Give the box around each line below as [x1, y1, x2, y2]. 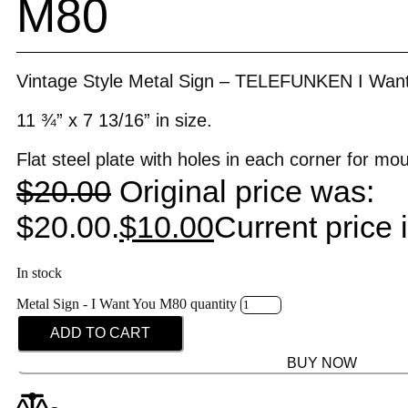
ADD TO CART [50, 324, 150, 341]
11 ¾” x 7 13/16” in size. [16, 109, 212, 130]
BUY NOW [287, 354, 358, 371]
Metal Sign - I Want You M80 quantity [16, 295, 237, 311]
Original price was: [119, 173, 374, 209]
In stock [16, 264, 62, 280]
